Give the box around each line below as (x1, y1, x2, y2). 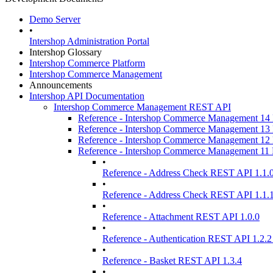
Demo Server (29, 14, 80, 24)
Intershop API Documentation (29, 91, 144, 101)
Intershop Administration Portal (29, 36, 149, 46)
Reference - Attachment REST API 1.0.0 (102, 211, 260, 222)
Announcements (29, 80, 92, 90)
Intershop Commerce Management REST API (54, 102, 231, 112)
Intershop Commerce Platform (29, 58, 145, 68)
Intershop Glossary (29, 47, 102, 57)
